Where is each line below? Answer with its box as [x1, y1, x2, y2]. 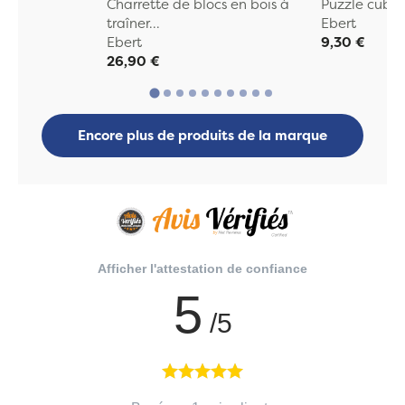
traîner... [106, 13, 160, 33]
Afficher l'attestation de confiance [98, 260, 307, 276]
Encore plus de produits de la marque [78, 126, 327, 146]
